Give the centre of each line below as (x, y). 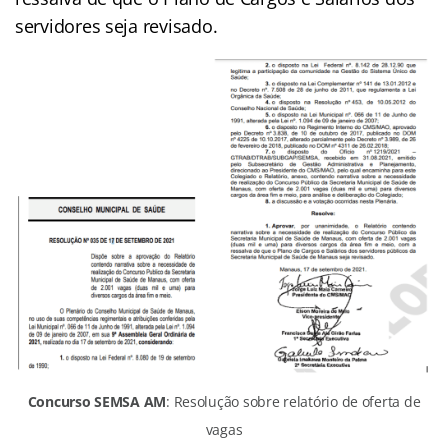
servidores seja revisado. (116, 25)
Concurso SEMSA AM (97, 401)
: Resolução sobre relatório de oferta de (293, 401)
